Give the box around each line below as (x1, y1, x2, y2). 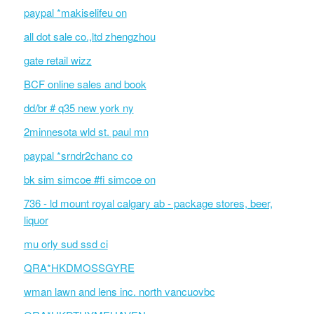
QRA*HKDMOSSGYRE (23, 260, 135, 275)
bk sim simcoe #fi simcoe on (23, 172, 156, 186)
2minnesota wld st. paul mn (23, 124, 149, 139)
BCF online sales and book (23, 76, 146, 91)
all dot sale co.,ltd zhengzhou (23, 29, 156, 43)
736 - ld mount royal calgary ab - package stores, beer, (23, 196, 273, 210)
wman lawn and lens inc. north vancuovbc (23, 284, 215, 299)
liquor (23, 212, 48, 227)
